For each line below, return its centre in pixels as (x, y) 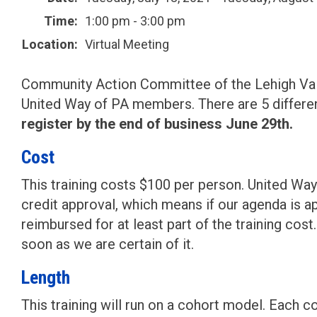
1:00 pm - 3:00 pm (135, 21)
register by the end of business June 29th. (157, 124)
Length (46, 277)
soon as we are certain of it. (108, 244)
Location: (50, 44)
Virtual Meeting (127, 44)
